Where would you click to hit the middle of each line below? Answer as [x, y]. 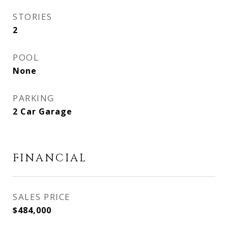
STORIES [33, 17]
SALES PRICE [42, 197]
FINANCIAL [50, 158]
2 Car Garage [42, 111]
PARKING [34, 98]
